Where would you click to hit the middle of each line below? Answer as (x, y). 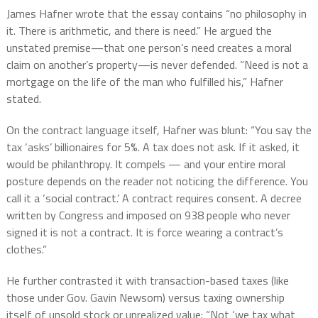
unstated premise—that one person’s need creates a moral (149, 47)
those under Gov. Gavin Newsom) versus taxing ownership (145, 297)
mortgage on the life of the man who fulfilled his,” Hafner (144, 81)
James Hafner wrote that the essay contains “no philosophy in (156, 13)
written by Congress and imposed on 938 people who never (148, 215)
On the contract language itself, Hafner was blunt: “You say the (159, 130)
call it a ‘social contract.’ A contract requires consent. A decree (154, 198)
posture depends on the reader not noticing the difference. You (157, 181)
